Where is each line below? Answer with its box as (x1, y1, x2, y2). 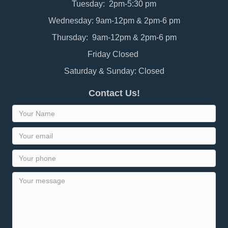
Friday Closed (88, 50, 140, 59)
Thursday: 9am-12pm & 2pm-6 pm (51, 33, 177, 42)
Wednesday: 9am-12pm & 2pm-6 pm (48, 16, 180, 25)
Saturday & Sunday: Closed (64, 67, 164, 76)
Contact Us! (88, 88, 140, 99)
